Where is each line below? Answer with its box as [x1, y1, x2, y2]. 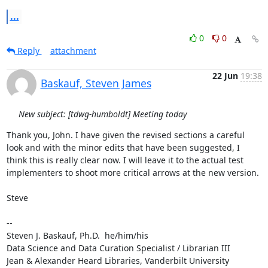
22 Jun [212, 70, 238, 81]
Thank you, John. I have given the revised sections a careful [6, 129, 245, 141]
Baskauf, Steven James [40, 76, 151, 90]
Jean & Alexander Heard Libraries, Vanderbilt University [6, 255, 229, 266]
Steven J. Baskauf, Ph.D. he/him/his [6, 230, 148, 241]
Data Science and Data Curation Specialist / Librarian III [6, 242, 230, 254]
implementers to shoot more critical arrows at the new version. [6, 167, 259, 178]
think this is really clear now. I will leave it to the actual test [6, 154, 243, 166]
